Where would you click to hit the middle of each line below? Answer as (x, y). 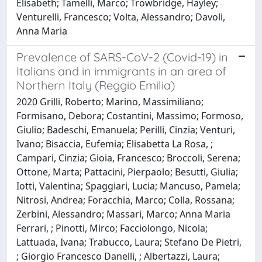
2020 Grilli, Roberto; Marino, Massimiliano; (110, 101)
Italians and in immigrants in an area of (121, 71)
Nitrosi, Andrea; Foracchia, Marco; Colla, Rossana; (125, 200)
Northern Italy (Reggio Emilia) (96, 85)
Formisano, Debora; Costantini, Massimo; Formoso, (130, 116)
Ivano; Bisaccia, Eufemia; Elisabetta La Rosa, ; (115, 144)
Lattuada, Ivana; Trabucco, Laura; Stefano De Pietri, (129, 242)
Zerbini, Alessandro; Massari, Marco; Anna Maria (123, 214)
